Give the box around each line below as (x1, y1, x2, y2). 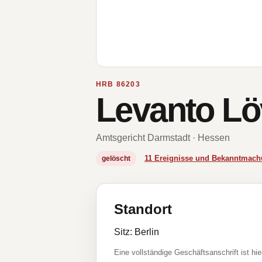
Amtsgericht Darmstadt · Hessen (96, 133, 230, 143)
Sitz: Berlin (114, 227, 159, 237)
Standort (114, 201, 172, 217)
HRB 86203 (96, 80, 140, 88)
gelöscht (102, 154, 130, 163)
